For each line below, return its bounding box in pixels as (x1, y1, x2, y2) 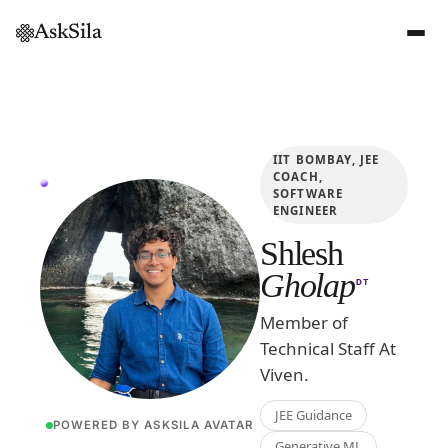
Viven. (260, 363, 309, 386)
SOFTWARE (273, 186, 344, 201)
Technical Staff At (260, 337, 396, 360)
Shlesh (260, 235, 343, 272)
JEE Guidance (275, 406, 352, 424)
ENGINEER (273, 203, 339, 218)
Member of (260, 311, 348, 334)
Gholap (260, 267, 355, 304)
